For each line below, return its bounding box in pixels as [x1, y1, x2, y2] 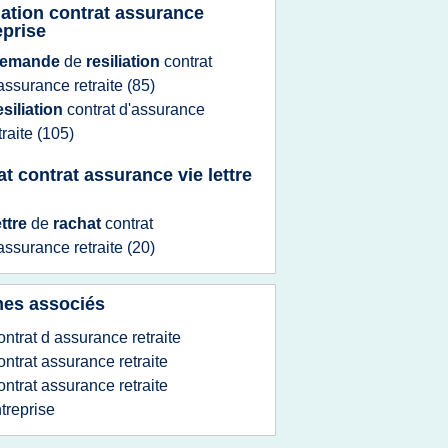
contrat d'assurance [67, 101, 205, 118]
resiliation [86, 53, 164, 70]
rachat [53, 215, 105, 232]
